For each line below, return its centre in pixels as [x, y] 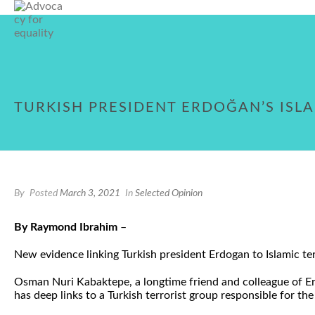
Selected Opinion [169, 193]
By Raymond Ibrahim [67, 227]
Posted [44, 193]
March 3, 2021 [90, 193]
